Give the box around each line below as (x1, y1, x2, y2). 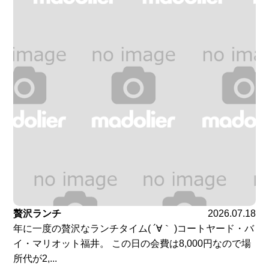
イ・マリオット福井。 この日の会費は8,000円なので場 (13, 238, 252, 249)
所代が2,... (13, 253, 58, 264)
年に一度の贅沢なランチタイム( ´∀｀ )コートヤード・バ (13, 223, 255, 234)
